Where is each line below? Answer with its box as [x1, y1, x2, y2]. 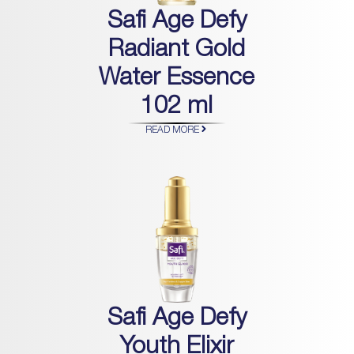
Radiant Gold [108, 39, 246, 63]
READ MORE [145, 125, 199, 135]
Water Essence [99, 67, 255, 92]
